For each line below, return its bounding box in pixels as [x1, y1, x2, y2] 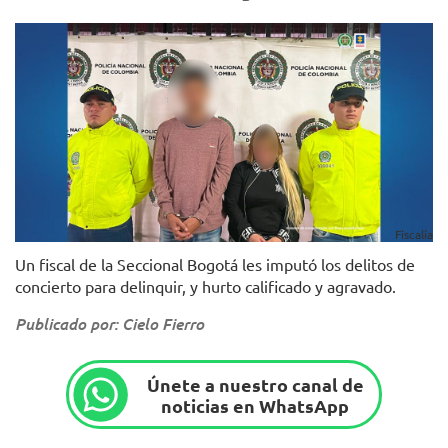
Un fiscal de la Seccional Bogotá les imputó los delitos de [15, 254, 415, 275]
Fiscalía [395, 226, 433, 243]
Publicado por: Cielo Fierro [15, 313, 204, 335]
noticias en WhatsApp [161, 393, 350, 417]
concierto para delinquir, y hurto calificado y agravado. [15, 276, 396, 297]
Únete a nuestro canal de [146, 372, 364, 396]
